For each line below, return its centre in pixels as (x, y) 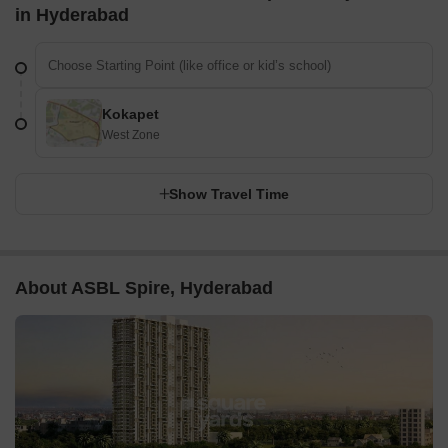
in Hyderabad (72, 14)
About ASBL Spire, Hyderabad (144, 287)
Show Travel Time (229, 193)
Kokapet (130, 113)
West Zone (131, 134)
